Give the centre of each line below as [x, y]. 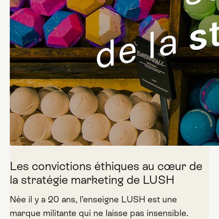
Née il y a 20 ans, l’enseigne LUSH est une [93, 199]
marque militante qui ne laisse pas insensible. [99, 213]
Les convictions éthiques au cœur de [106, 166]
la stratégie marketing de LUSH [92, 180]
